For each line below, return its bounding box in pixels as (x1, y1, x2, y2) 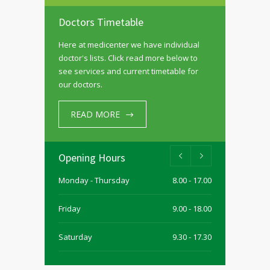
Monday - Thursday (58, 175, 130, 186)
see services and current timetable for (58, 66, 198, 77)
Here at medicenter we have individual (58, 39, 199, 51)
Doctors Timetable (58, 15, 143, 30)
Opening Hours (58, 151, 125, 165)
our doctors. (58, 79, 102, 90)
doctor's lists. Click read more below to (58, 52, 198, 64)
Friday (58, 203, 81, 215)
